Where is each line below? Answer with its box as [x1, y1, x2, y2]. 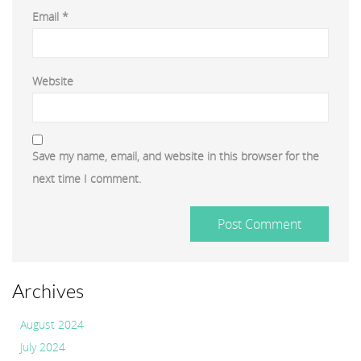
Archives [12, 280, 84, 302]
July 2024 [20, 338, 65, 355]
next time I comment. [32, 170, 141, 186]
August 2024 [20, 316, 84, 332]
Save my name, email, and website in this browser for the [32, 147, 319, 164]
